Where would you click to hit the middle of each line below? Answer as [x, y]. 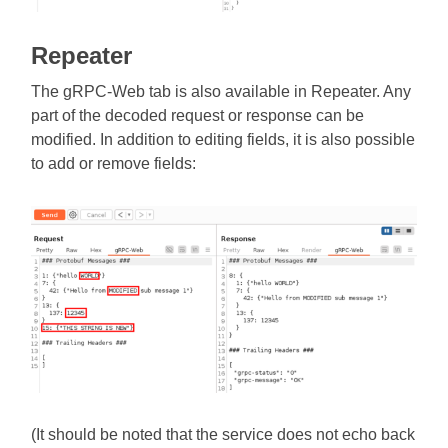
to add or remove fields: [114, 164]
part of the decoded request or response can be [198, 116]
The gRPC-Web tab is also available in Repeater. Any [221, 92]
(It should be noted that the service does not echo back [223, 435]
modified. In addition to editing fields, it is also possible [223, 140]
